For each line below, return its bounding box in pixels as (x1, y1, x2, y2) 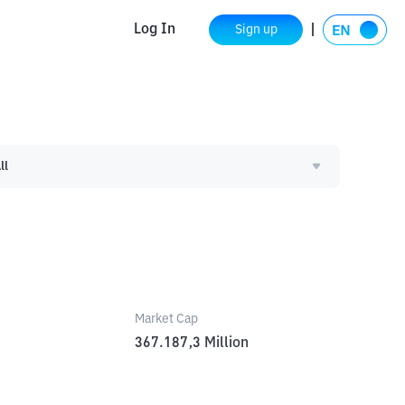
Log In (134, 22, 175, 37)
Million (203, 336, 249, 351)
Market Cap (134, 313, 198, 325)
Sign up (234, 23, 278, 36)
